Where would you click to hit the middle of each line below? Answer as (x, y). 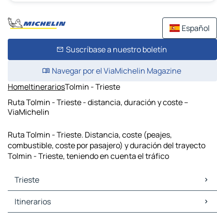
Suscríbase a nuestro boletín (116, 49)
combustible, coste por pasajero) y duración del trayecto (107, 146)
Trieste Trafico (35, 207)
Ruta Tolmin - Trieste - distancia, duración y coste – (98, 102)
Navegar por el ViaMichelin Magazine (116, 71)
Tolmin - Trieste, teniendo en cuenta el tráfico (88, 156)
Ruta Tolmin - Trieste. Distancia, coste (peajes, (90, 135)
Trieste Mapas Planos (47, 196)
